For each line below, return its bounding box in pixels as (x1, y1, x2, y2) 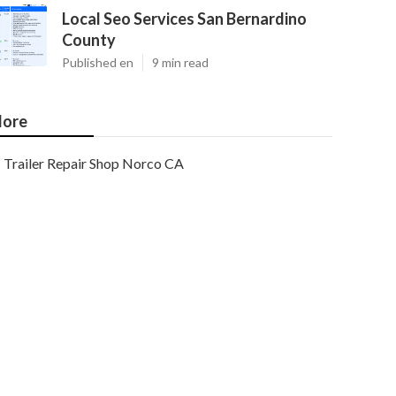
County (62, 30, 116, 49)
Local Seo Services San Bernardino (62, 9, 307, 28)
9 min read (152, 55, 209, 70)
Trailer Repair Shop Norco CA (4, 155, 184, 171)
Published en (62, 55, 133, 70)
